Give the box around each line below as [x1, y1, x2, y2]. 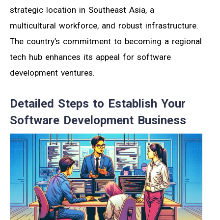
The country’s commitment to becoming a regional [10, 36, 202, 47]
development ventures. [10, 68, 95, 78]
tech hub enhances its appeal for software [10, 52, 171, 62]
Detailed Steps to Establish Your [10, 97, 186, 111]
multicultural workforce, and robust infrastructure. [10, 21, 198, 31]
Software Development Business [10, 113, 186, 128]
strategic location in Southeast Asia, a [10, 5, 154, 15]
